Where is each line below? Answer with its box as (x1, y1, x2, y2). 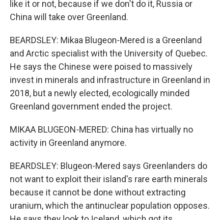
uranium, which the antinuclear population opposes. (10, 200, 210, 211)
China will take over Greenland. (10, 12, 128, 22)
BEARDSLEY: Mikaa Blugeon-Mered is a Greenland (10, 35, 202, 45)
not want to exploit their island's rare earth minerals (10, 174, 208, 184)
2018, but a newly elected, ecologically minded (10, 88, 190, 98)
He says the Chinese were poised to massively (10, 61, 192, 72)
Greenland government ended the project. (10, 101, 172, 111)
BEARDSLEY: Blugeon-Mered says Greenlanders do (10, 161, 207, 171)
